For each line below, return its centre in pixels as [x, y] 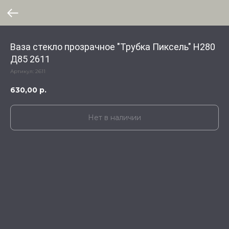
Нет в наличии [114, 117]
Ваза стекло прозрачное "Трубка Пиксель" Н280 [113, 47]
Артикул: [23, 71]
